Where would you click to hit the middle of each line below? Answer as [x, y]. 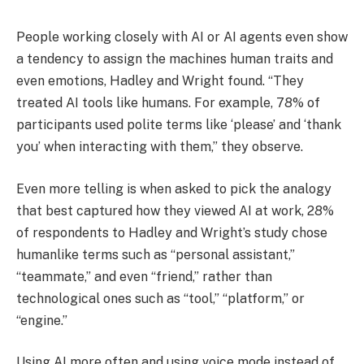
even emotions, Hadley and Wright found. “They [160, 80]
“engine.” [42, 320]
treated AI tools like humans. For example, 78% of [168, 102]
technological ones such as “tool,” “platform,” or [160, 298]
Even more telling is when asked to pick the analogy [174, 188]
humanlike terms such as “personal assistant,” [156, 254]
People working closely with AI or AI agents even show [182, 37]
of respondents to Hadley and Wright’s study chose [172, 232]
